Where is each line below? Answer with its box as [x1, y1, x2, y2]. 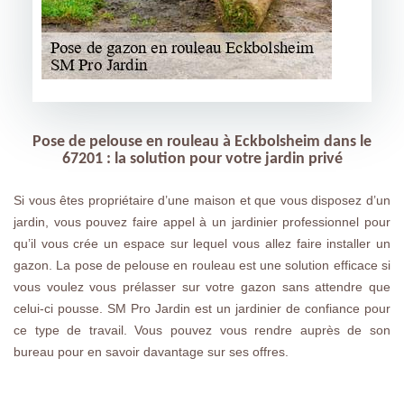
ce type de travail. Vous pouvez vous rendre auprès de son [14, 323, 390, 337]
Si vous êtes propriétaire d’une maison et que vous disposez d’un [14, 193, 390, 207]
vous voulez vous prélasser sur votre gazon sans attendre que [14, 280, 390, 294]
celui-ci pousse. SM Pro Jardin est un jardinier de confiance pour [14, 301, 390, 316]
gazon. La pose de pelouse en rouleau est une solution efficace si [14, 258, 390, 272]
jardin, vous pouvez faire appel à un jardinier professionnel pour [14, 215, 390, 229]
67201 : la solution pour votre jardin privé [61, 151, 343, 168]
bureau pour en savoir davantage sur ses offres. [14, 344, 289, 359]
